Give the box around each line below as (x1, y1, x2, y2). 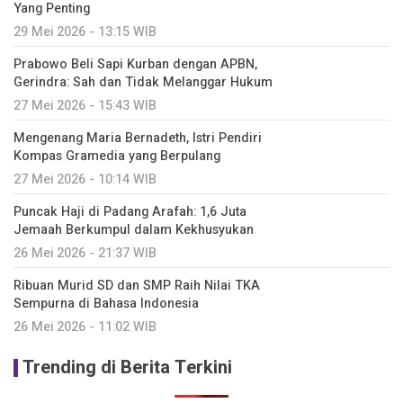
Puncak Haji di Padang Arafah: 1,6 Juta (13, 202, 246, 222)
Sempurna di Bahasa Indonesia (13, 294, 199, 314)
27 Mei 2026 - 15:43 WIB (13, 96, 157, 116)
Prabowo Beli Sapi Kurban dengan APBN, (13, 55, 257, 75)
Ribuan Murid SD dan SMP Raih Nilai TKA (13, 276, 260, 296)
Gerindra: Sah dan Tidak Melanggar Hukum (13, 73, 273, 93)
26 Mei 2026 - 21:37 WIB (13, 244, 157, 264)
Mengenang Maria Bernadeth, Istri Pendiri (13, 129, 262, 148)
